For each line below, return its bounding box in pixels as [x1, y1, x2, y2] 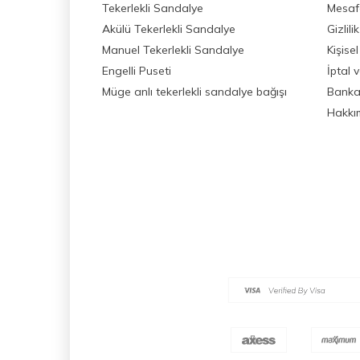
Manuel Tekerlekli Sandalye [102, 42, 244, 57]
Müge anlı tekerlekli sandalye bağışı [102, 84, 287, 99]
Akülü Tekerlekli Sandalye [102, 21, 235, 36]
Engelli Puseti [102, 63, 171, 78]
